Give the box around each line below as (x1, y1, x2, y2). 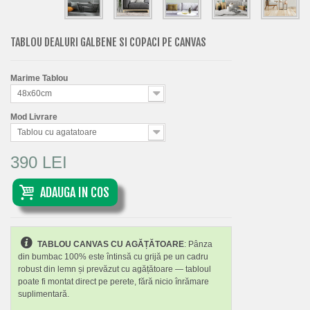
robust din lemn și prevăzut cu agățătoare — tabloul (18, 264, 211, 274)
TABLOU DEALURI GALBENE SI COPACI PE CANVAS (10, 35, 206, 49)
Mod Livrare (10, 111, 60, 122)
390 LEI (10, 152, 67, 172)
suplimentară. (18, 289, 69, 299)
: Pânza (184, 239, 213, 249)
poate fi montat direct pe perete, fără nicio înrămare (18, 276, 209, 286)
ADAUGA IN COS (40, 184, 109, 200)
